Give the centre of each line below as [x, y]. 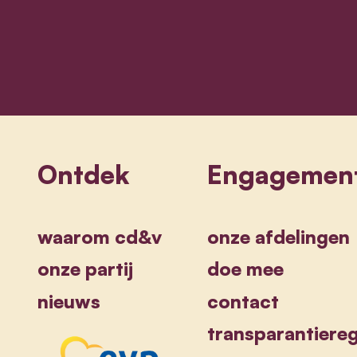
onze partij [85, 269]
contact [243, 301]
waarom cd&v [99, 236]
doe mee [246, 269]
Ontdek [83, 175]
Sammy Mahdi [65, 22]
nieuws [69, 301]
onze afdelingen [279, 236]
